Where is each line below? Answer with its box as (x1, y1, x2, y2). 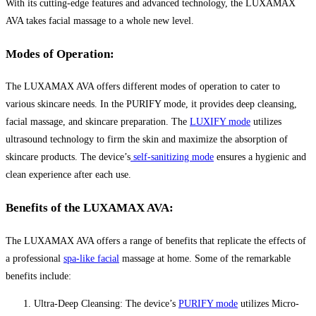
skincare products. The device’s (6, 152, 130, 163)
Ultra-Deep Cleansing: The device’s (34, 298, 178, 309)
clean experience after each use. (6, 169, 131, 181)
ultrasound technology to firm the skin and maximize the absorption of (6, 134, 288, 145)
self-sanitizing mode (130, 152, 214, 163)
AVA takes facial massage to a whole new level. (6, 16, 194, 27)
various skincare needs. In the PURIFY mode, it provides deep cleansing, (6, 99, 297, 110)
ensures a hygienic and (214, 152, 306, 163)
